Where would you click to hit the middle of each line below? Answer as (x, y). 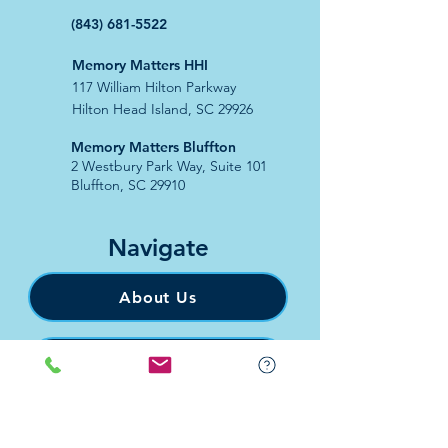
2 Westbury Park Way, (140, 166)
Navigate (158, 247)
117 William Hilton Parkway (154, 87)
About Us (158, 297)
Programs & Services (158, 362)
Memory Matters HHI (140, 65)
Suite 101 (238, 166)
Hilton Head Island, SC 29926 (162, 109)
